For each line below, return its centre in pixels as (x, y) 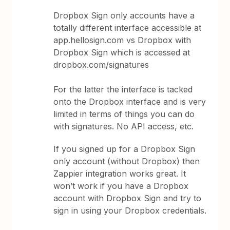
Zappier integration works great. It (120, 174)
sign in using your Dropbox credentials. (131, 210)
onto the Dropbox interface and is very (130, 102)
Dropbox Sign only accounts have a (124, 15)
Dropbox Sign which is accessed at (122, 52)
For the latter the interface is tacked (123, 89)
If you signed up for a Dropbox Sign (124, 149)
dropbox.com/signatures (101, 65)
